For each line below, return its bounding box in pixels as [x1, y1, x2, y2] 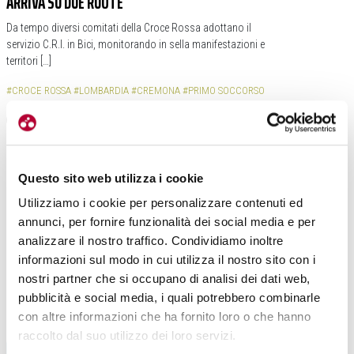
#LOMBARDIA [73, 85, 129, 97]
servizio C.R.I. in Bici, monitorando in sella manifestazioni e [6, 38, 265, 51]
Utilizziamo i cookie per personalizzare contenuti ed [18, 196, 303, 210]
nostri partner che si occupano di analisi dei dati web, [18, 272, 311, 286]
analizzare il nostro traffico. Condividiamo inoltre [18, 234, 284, 248]
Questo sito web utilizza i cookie [18, 171, 204, 185]
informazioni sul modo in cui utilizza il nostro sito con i [18, 253, 315, 267]
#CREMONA [131, 85, 180, 97]
